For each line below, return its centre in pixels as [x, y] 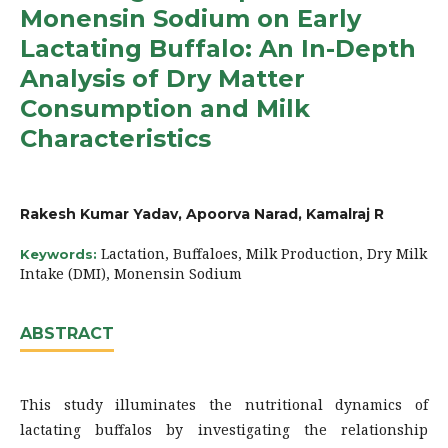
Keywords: [60, 253]
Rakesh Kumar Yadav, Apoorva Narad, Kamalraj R [202, 213]
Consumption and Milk [165, 108]
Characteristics [115, 138]
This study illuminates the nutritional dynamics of [224, 404]
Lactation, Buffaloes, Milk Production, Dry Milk [264, 253]
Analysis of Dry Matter [162, 78]
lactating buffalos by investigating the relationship [224, 429]
